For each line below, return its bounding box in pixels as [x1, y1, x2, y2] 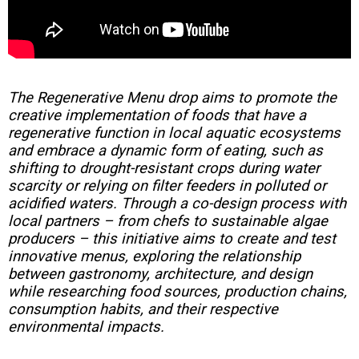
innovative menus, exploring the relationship [8, 248, 301, 266]
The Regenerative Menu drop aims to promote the [8, 89, 337, 107]
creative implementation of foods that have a [8, 107, 306, 125]
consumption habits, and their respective [8, 301, 278, 319]
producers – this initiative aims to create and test [8, 230, 336, 248]
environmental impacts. [8, 318, 164, 337]
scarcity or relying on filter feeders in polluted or [8, 177, 326, 196]
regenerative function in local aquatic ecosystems [8, 124, 341, 143]
